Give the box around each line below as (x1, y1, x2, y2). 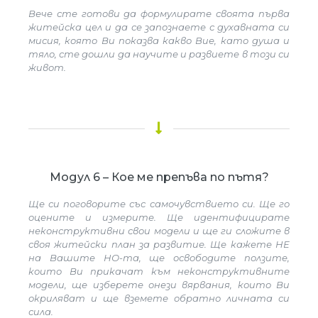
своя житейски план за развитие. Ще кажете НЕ (28, 238, 290, 250)
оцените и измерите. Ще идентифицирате (28, 212, 290, 223)
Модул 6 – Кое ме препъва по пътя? (49, 170, 269, 184)
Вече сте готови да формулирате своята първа (28, 8, 290, 19)
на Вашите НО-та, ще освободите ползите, (28, 252, 290, 263)
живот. (28, 62, 66, 73)
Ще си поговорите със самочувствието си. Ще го (28, 198, 290, 209)
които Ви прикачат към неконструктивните (28, 265, 290, 277)
